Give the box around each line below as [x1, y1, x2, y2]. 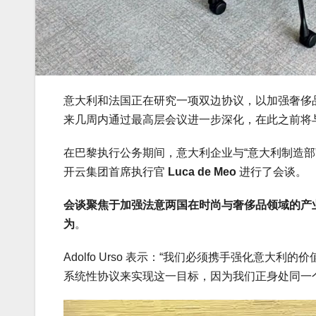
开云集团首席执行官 [63, 165, 168, 178]
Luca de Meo [168, 165, 236, 178]
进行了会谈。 [236, 165, 307, 178]
